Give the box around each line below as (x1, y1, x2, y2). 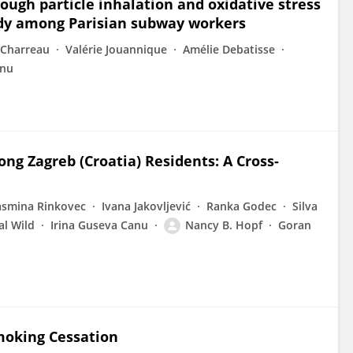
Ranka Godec (206, 199, 277, 214)
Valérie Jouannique (65, 42, 167, 57)
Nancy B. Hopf (185, 217, 262, 232)
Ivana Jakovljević (102, 199, 191, 214)
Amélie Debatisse (183, 42, 275, 57)
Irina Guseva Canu (50, 217, 148, 232)
